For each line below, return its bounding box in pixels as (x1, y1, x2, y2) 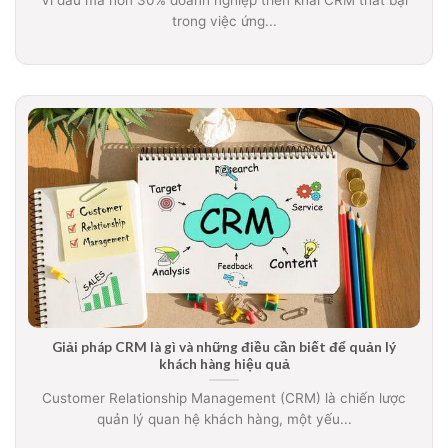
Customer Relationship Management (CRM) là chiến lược (42, 390, 406, 407)
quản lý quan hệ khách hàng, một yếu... (96, 411, 352, 428)
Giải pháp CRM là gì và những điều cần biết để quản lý (52, 338, 396, 355)
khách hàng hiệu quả (158, 355, 290, 372)
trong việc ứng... (171, 12, 277, 29)
